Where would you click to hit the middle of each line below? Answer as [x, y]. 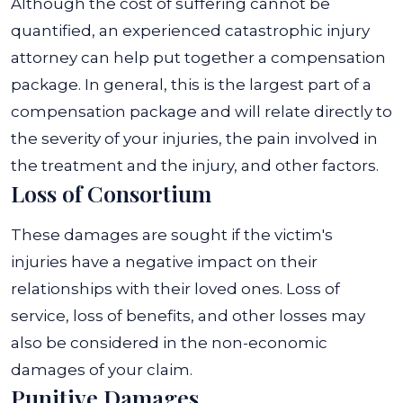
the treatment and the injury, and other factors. [195, 166]
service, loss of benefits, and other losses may [188, 316]
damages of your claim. [102, 370]
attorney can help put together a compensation [198, 58]
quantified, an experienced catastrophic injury [190, 31]
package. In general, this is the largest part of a [191, 85]
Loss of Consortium [111, 193]
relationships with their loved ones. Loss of [175, 289]
